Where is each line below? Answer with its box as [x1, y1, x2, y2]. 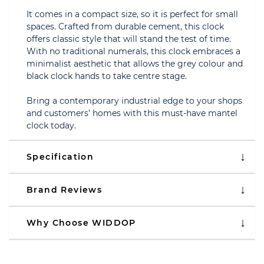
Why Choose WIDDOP [27, 217, 136, 228]
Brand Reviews [27, 184, 103, 195]
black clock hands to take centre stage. [27, 71, 187, 81]
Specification [27, 151, 94, 162]
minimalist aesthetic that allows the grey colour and [27, 58, 243, 69]
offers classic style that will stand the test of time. [27, 34, 231, 44]
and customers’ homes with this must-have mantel [27, 108, 237, 118]
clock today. [27, 120, 76, 131]
